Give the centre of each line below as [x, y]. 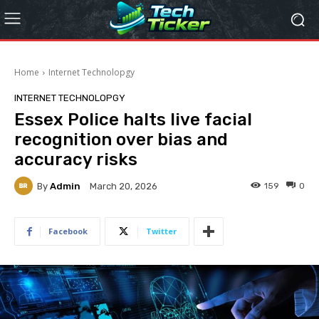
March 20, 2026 [124, 187]
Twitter [161, 231]
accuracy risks [76, 159]
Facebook [68, 231]
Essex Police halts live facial [133, 120]
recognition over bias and [121, 140]
